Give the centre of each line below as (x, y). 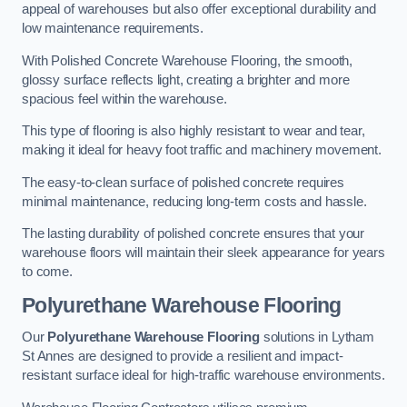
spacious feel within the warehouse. (124, 99)
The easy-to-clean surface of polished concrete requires (184, 182)
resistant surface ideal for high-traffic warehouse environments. (203, 376)
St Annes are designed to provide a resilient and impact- (183, 357)
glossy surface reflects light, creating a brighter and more (186, 79)
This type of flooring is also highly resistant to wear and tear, (194, 131)
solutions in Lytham (317, 338)
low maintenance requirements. (113, 28)
